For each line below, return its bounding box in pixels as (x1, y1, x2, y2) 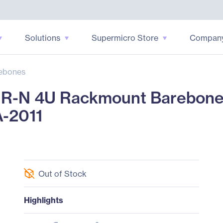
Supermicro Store (91, 32, 158, 43)
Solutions (24, 32, 60, 43)
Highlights (23, 195, 63, 205)
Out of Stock (38, 168, 87, 179)
